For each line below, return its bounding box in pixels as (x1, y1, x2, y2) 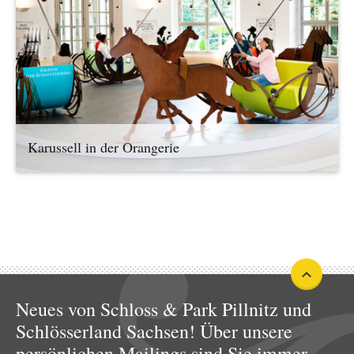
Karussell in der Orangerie (28, 137, 179, 157)
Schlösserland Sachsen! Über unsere (16, 318, 292, 345)
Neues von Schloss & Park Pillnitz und (16, 296, 311, 322)
